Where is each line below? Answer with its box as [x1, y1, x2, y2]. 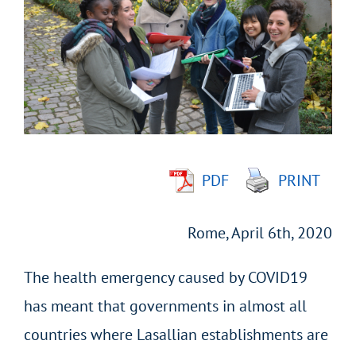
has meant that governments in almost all [24, 296, 307, 317]
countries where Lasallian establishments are [24, 324, 328, 346]
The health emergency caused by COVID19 [24, 267, 308, 288]
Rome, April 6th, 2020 [188, 222, 332, 244]
